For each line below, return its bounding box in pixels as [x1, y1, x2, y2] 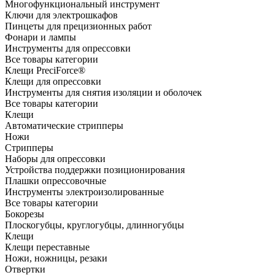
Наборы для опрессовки [5, 153, 106, 164]
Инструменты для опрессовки [5, 42, 131, 53]
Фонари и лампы [5, 31, 76, 42]
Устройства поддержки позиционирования [5, 164, 185, 175]
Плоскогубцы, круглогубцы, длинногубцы [5, 219, 184, 230]
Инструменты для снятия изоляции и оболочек [5, 87, 202, 98]
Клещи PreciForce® [5, 64, 85, 76]
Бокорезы [5, 208, 44, 219]
